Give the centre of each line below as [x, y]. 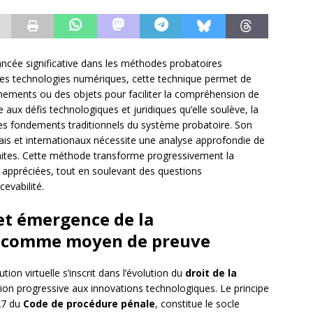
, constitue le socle [197, 304]
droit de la [211, 273]
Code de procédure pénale [89, 304]
